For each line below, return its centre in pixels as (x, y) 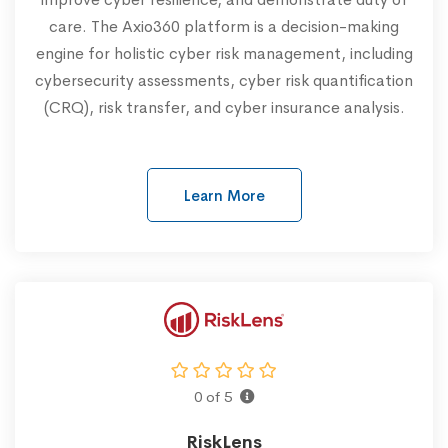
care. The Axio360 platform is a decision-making (224, 27)
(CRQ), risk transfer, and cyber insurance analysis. (224, 108)
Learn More (224, 196)
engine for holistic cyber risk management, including (224, 54)
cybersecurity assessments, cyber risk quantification (224, 81)
